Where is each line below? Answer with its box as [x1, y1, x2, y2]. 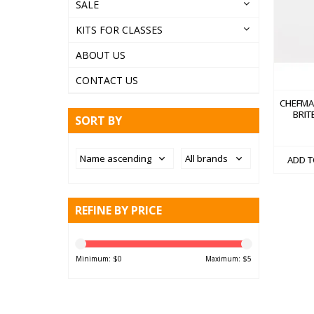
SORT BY [75, 113, 122, 128]
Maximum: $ [205, 254, 247, 264]
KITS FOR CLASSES [76, 23, 163, 36]
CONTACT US [76, 74, 138, 87]
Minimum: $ [76, 254, 118, 264]
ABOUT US [76, 48, 125, 62]
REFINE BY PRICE [75, 203, 162, 218]
